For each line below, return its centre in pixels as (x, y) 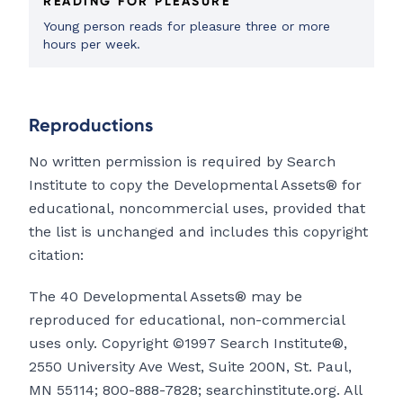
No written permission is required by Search (182, 162)
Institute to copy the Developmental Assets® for (195, 185)
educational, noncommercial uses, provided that (197, 209)
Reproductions (91, 125)
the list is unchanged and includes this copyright (198, 232)
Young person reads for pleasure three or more (187, 27)
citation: (56, 255)
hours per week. (92, 45)
